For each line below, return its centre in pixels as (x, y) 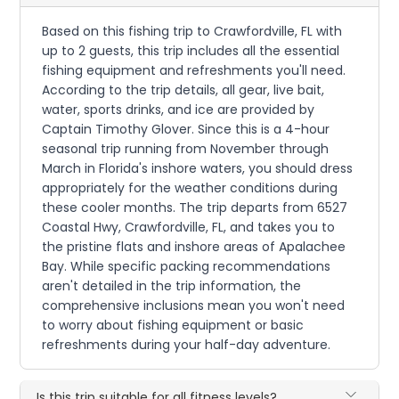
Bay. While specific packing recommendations (187, 266)
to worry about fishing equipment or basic (173, 325)
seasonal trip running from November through (186, 148)
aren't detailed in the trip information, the (172, 285)
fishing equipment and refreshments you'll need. (194, 70)
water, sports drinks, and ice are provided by (179, 109)
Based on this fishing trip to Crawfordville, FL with (192, 31)
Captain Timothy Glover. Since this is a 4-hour (186, 129)
